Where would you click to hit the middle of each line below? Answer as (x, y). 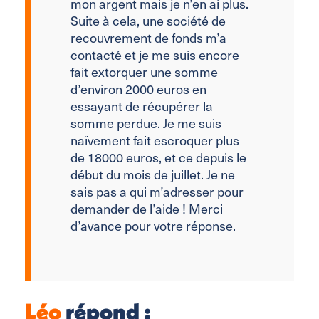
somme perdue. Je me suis (146, 122)
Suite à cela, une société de (148, 20)
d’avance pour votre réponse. (153, 225)
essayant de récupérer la (142, 105)
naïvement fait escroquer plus (155, 140)
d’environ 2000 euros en (138, 88)
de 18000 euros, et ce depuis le (158, 157)
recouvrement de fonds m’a (148, 37)
